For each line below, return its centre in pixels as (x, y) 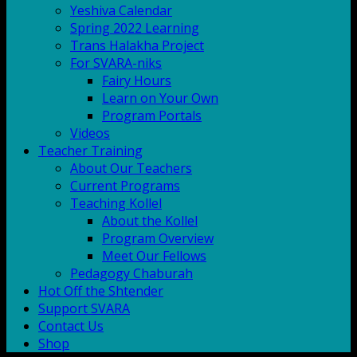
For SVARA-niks (116, 63)
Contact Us (71, 326)
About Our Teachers (131, 168)
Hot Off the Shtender (101, 291)
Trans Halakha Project (137, 45)
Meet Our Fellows (154, 256)
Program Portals (152, 116)
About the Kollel (150, 221)
